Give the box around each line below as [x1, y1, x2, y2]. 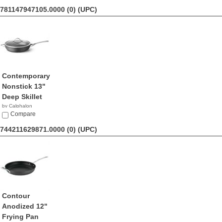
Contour [2, 192, 30, 200]
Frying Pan [2, 213, 39, 221]
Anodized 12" [2, 202, 48, 210]
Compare [10, 111, 36, 117]
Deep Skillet [2, 93, 42, 101]
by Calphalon [2, 103, 32, 109]
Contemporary [2, 72, 50, 80]
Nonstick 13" [2, 82, 46, 90]
